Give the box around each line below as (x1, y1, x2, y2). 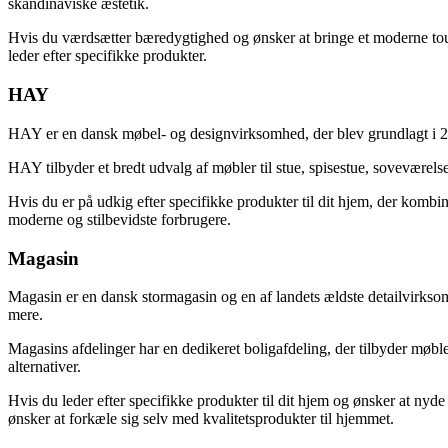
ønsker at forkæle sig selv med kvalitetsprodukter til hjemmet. (8, 410, 394, 428)
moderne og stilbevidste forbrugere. (8, 210, 231, 228)
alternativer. (8, 358, 81, 376)
